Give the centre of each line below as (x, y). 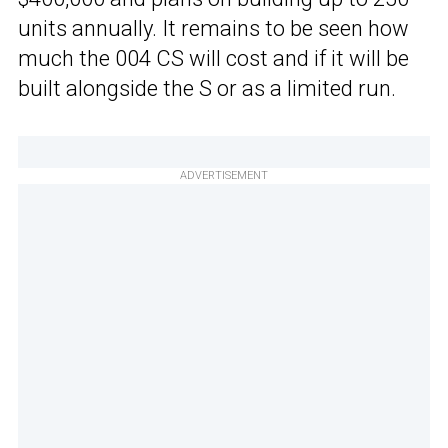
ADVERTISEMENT (224, 176)
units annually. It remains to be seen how (213, 29)
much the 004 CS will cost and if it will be (213, 59)
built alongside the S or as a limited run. (207, 89)
